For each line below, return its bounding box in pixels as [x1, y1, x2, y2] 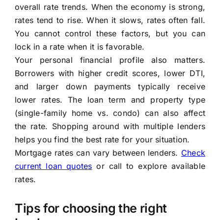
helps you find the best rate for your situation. [14, 135, 190, 145]
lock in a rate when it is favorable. [14, 42, 145, 52]
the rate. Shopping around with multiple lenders [14, 121, 206, 132]
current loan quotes [14, 161, 92, 171]
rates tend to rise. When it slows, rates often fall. [14, 15, 206, 26]
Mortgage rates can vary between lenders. [14, 148, 181, 158]
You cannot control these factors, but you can [14, 28, 206, 39]
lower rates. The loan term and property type [14, 95, 206, 105]
